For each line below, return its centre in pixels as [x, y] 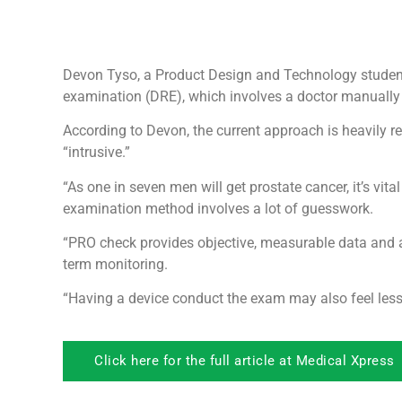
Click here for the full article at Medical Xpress [245, 360]
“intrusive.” [96, 153]
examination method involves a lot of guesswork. [218, 208]
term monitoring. [115, 264]
